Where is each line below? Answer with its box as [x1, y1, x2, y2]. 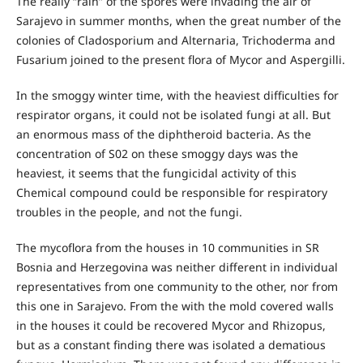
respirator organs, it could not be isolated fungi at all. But [15, 107, 331, 123]
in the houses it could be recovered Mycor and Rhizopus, [15, 318, 326, 334]
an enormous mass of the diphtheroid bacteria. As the [15, 126, 311, 143]
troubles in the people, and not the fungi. [15, 204, 242, 220]
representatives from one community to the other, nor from [15, 279, 338, 295]
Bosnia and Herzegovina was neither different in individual [15, 259, 338, 275]
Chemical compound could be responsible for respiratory [15, 185, 327, 201]
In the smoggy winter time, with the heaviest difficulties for [15, 88, 339, 104]
